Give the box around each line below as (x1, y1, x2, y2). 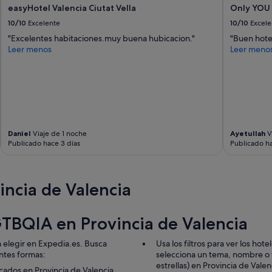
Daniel (8, 128, 32, 138)
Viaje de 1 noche (31, 128, 87, 138)
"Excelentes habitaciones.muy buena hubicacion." (8, 32, 195, 44)
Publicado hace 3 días (8, 138, 81, 148)
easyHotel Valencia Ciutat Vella (8, 2, 137, 13)
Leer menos (8, 43, 52, 55)
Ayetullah (229, 128, 265, 138)
